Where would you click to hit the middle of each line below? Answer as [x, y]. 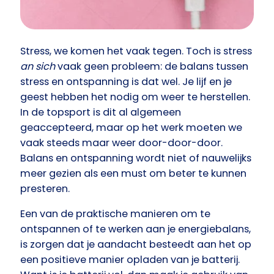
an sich [38, 67]
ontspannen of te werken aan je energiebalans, [135, 229]
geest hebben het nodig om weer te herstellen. [135, 97]
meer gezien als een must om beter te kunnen [133, 174]
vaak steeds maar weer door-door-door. [121, 143]
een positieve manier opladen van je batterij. [130, 260]
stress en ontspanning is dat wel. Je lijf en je [126, 82]
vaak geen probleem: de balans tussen [152, 67]
